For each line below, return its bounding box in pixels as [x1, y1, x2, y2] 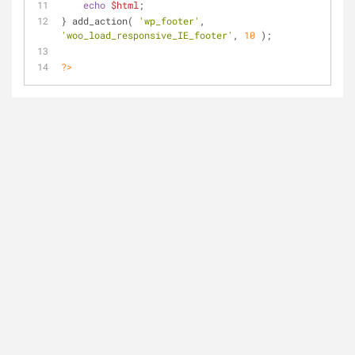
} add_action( [61, 14, 139, 27]
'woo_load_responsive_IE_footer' [61, 29, 233, 41]
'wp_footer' [139, 14, 200, 27]
